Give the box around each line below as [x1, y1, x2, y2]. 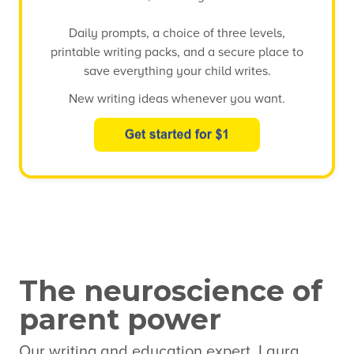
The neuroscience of [19, 273, 322, 308]
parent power [19, 301, 221, 337]
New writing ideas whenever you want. [69, 91, 285, 107]
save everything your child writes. [83, 62, 271, 79]
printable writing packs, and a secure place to [51, 43, 303, 60]
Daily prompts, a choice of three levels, [69, 24, 285, 41]
